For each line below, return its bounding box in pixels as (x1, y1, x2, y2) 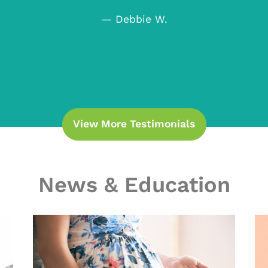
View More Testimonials (73, 118, 195, 130)
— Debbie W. (100, 13, 167, 26)
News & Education (38, 172, 230, 197)
